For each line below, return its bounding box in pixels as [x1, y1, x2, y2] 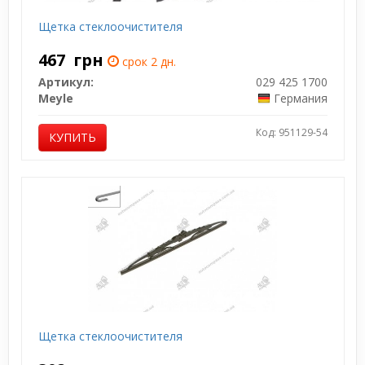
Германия [273, 90, 328, 106]
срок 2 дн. [118, 53, 176, 69]
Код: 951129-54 [255, 125, 328, 139]
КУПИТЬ [48, 129, 96, 145]
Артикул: [37, 73, 94, 90]
